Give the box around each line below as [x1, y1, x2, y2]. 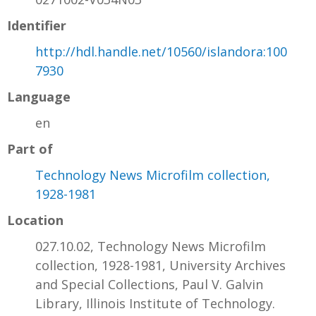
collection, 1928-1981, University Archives [35, 256, 286, 274]
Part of [7, 140, 53, 157]
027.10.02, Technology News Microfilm [35, 237, 266, 255]
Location [7, 211, 63, 229]
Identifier [7, 16, 66, 34]
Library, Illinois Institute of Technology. [35, 294, 275, 312]
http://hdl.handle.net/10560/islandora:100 [35, 42, 287, 60]
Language [7, 87, 71, 105]
